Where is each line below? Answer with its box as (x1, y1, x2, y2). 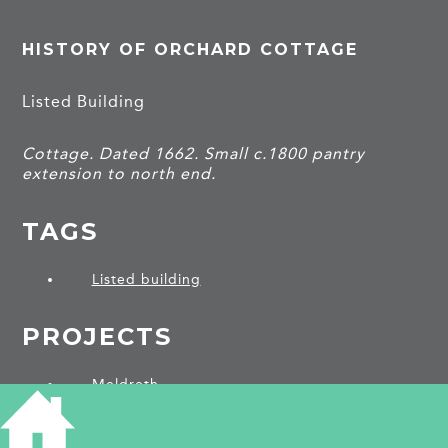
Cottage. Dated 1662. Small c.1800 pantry (22, 143, 366, 163)
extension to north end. (22, 163, 217, 183)
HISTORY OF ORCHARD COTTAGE (22, 39, 359, 59)
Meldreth (91, 375, 159, 393)
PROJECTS (22, 321, 173, 351)
